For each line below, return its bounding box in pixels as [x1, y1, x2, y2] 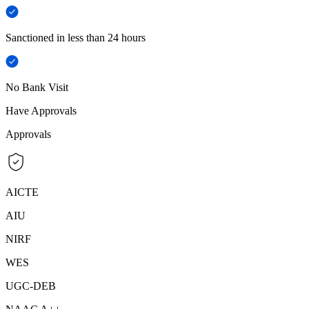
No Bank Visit [6, 81, 68, 94]
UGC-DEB [6, 280, 56, 292]
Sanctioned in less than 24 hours [6, 32, 146, 44]
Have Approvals [6, 105, 77, 117]
